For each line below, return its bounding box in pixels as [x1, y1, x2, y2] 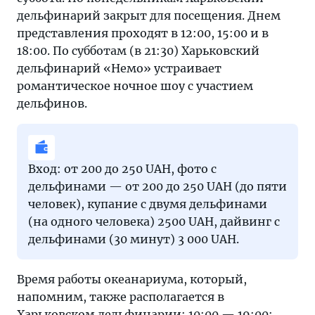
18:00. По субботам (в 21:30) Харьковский [17, 44, 259, 58]
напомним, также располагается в [17, 290, 224, 304]
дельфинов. [17, 96, 87, 110]
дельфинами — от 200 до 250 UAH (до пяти [28, 179, 287, 193]
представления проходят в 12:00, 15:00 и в [17, 26, 269, 40]
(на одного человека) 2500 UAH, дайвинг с [28, 214, 280, 229]
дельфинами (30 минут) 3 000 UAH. [28, 232, 239, 246]
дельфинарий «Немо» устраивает [17, 61, 221, 75]
